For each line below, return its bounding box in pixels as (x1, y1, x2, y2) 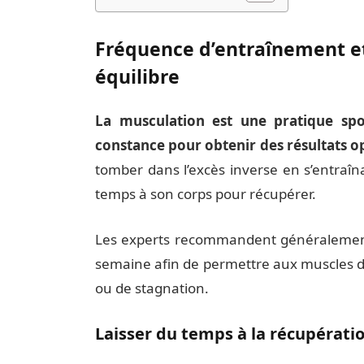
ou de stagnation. (94, 278, 209, 297)
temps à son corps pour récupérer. (94, 184, 316, 203)
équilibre (94, 63, 180, 89)
